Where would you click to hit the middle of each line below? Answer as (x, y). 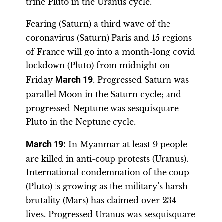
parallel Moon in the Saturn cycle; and (104, 94)
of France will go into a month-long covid (111, 52)
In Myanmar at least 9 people (127, 144)
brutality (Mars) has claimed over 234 (101, 200)
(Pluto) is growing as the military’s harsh (107, 186)
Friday (40, 80)
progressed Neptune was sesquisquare (102, 108)
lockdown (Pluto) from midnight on (98, 65)
